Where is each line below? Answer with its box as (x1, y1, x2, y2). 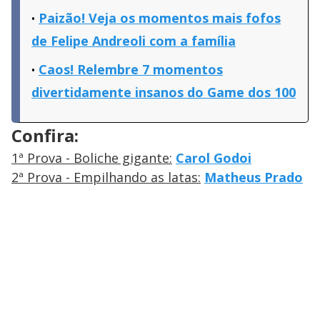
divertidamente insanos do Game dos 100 (31, 84, 296, 101)
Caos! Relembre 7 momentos (39, 61, 223, 79)
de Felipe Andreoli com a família (31, 32, 236, 50)
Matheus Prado (204, 169, 303, 186)
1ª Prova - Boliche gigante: (11, 149, 172, 167)
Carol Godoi (176, 149, 251, 167)
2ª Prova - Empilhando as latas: (11, 169, 201, 186)
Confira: (11, 124, 79, 148)
